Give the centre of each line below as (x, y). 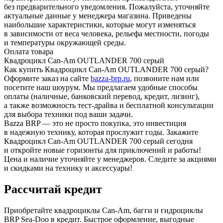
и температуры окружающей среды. (65, 42)
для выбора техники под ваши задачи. (68, 114)
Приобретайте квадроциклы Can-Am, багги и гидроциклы (104, 210)
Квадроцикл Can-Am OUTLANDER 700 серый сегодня (98, 141)
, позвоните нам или (165, 78)
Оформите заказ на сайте (47, 78)
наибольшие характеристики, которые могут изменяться (100, 24)
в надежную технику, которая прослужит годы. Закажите (101, 132)
